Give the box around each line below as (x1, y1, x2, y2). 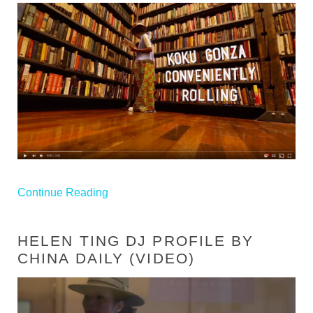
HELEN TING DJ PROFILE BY (17, 232, 254, 249)
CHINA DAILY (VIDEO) (17, 249, 195, 266)
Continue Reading (17, 186, 108, 198)
